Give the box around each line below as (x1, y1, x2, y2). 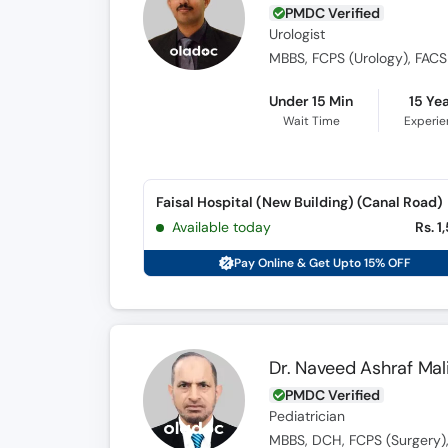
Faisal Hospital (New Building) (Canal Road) (155, 193, 443, 211)
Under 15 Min (269, 92, 354, 110)
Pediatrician (269, 408, 346, 425)
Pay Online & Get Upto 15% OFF (234, 255, 412, 271)
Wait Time (282, 113, 340, 129)
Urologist (269, 26, 326, 43)
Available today (172, 218, 271, 236)
